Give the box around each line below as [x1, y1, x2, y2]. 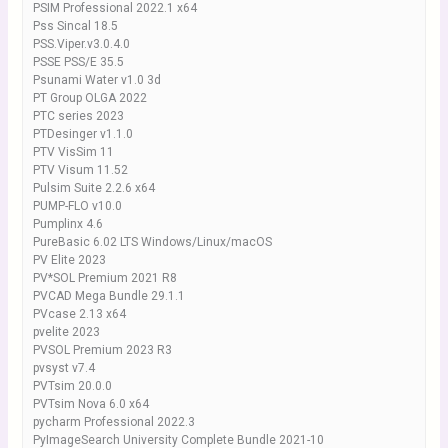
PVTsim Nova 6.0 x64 [32, 397, 149, 411]
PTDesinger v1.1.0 [32, 127, 133, 141]
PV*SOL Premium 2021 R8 [32, 271, 177, 285]
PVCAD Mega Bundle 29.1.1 [32, 289, 185, 303]
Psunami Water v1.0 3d [32, 73, 161, 87]
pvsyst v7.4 [32, 361, 95, 375]
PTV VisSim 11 [32, 145, 114, 159]
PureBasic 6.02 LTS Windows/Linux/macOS [32, 235, 272, 249]
